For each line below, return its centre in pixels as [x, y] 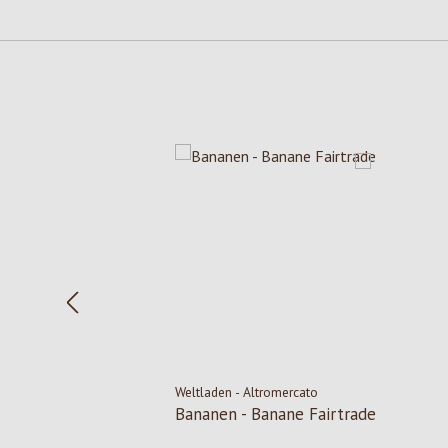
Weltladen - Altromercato [247, 392]
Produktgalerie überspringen [184, 131]
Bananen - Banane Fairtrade [276, 414]
